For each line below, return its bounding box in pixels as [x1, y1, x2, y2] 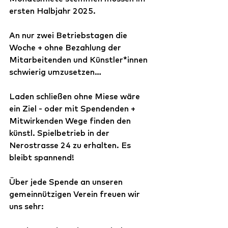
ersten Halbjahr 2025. [9, 6, 98, 16]
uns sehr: [9, 201, 44, 211]
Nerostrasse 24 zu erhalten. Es [9, 140, 133, 150]
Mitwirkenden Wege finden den [9, 116, 133, 126]
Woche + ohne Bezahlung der [9, 42, 123, 52]
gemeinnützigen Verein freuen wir [9, 189, 142, 199]
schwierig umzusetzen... [9, 67, 101, 77]
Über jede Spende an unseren [9, 177, 125, 187]
